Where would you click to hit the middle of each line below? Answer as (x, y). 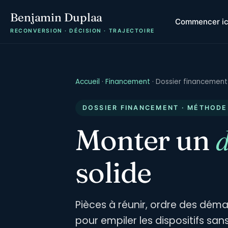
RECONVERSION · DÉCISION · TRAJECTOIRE (82, 31)
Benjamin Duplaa (56, 17)
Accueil (88, 82)
